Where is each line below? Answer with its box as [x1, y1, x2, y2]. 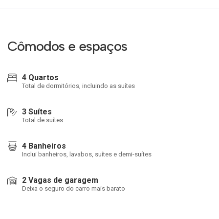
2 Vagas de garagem [22, 175, 98, 185]
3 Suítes [22, 107, 52, 116]
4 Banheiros [22, 141, 66, 151]
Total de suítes [22, 116, 63, 124]
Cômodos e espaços [7, 38, 127, 54]
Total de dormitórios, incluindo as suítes [22, 82, 135, 89]
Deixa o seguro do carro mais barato [22, 185, 125, 192]
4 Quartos [22, 73, 59, 82]
